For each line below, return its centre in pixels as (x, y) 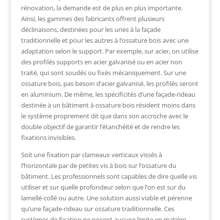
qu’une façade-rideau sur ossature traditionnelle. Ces (97, 209)
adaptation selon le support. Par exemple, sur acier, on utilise (110, 51)
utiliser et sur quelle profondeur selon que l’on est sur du (103, 187)
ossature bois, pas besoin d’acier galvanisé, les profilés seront (110, 83)
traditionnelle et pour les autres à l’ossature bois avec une (105, 40)
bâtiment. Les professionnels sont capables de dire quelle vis (109, 176)
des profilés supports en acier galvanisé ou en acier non (101, 62)
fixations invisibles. (48, 137)
